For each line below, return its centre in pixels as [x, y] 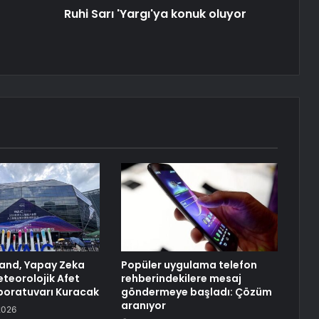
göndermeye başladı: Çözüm [196, 292]
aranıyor [143, 306]
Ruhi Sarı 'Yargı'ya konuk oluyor [155, 14]
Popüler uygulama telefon [189, 265]
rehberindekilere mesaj [181, 279]
